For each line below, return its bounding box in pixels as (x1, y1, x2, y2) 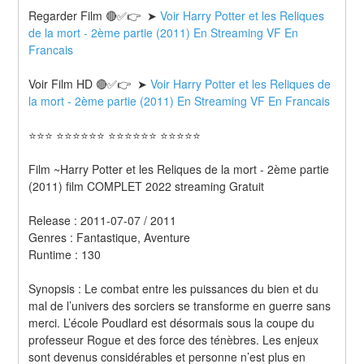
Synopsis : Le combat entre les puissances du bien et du (28, 279, 319, 297)
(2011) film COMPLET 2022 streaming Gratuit (28, 177, 265, 194)
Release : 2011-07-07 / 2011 (28, 211, 180, 228)
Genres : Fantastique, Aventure (28, 228, 194, 245)
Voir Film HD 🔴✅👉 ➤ (28, 75, 151, 92)
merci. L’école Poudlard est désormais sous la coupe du (28, 314, 315, 331)
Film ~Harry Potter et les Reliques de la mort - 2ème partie (28, 160, 330, 177)
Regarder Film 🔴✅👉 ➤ (28, 6, 161, 24)
